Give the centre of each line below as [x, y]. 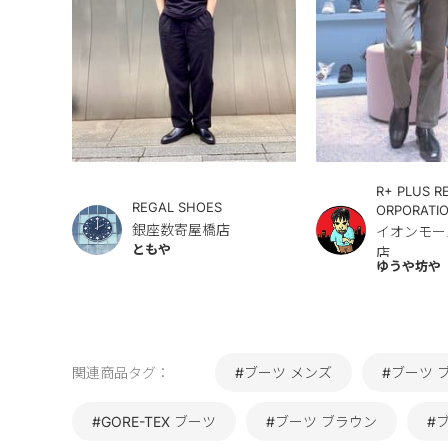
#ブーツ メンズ [283, 373]
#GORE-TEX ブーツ [154, 422]
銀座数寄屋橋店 [181, 230]
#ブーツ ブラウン [321, 422]
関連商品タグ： [121, 373]
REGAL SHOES [177, 207]
